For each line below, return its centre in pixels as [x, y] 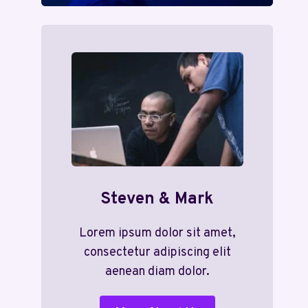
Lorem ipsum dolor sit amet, [157, 234]
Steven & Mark [157, 200]
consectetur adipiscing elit [157, 253]
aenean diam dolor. [157, 272]
